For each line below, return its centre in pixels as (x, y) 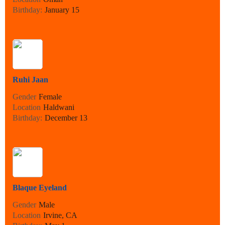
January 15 (62, 10)
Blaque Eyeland (40, 188)
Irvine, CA (60, 215)
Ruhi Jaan (30, 80)
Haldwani (59, 107)
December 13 (66, 118)
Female (50, 97)
